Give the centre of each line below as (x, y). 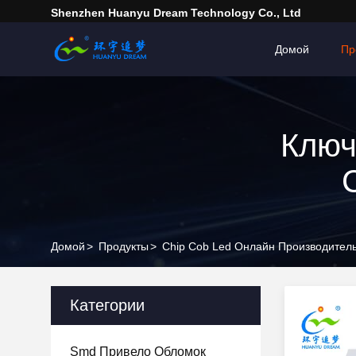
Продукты (124, 246)
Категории (107, 305)
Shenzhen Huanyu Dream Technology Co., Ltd (176, 13)
